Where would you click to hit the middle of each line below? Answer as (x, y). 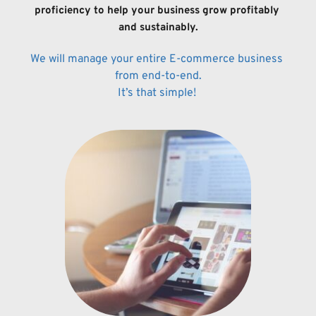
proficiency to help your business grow (132, 11)
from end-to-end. (158, 77)
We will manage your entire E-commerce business (157, 60)
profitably (254, 11)
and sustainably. (158, 28)
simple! (179, 93)
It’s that (138, 93)
